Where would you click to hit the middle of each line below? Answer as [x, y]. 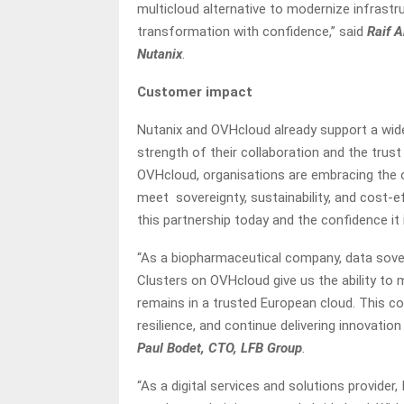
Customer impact [195, 92]
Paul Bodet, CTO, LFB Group [220, 348]
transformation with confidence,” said [252, 32]
